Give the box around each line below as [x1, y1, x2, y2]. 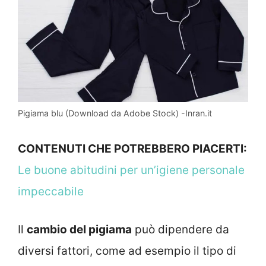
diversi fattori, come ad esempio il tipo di [18, 244, 236, 258]
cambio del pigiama [27, 223, 132, 237]
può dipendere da [132, 223, 229, 237]
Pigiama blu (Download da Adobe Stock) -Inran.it [18, 108, 212, 119]
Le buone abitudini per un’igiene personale [18, 163, 245, 177]
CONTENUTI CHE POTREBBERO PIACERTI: [18, 141, 247, 156]
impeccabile [18, 184, 84, 198]
